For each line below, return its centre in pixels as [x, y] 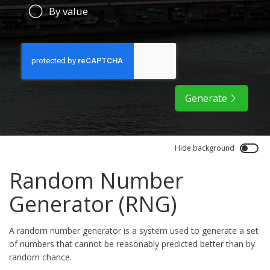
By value [67, 11]
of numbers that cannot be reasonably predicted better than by [132, 244]
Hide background [205, 148]
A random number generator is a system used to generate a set [134, 231]
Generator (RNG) [93, 204]
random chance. [40, 257]
